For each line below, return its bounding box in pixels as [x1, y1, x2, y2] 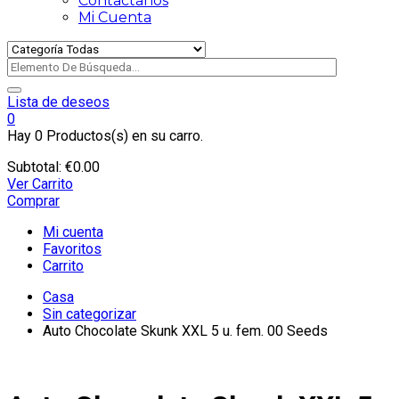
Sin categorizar [43, 305, 136, 322]
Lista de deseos [7, 94, 110, 110]
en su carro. [128, 127, 203, 144]
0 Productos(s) [35, 127, 128, 144]
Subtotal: [7, 159, 61, 175]
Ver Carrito [7, 175, 73, 192]
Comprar [7, 192, 60, 209]
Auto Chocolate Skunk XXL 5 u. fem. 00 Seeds [43, 322, 328, 339]
